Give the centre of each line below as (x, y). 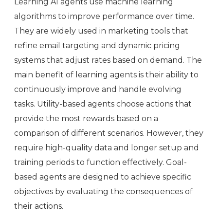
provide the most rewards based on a (86, 119)
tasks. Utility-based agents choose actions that (103, 104)
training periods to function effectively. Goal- (100, 163)
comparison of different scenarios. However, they (109, 133)
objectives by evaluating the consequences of (103, 192)
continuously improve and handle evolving (98, 90)
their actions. (39, 206)
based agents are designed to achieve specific (103, 177)
